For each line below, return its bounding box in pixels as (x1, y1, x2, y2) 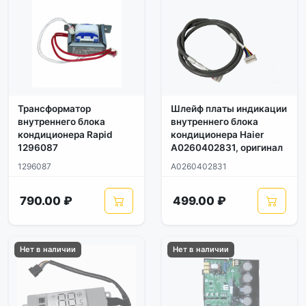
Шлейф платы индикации (171, 103, 287, 114)
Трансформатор (18, 103, 91, 114)
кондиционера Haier (171, 129, 264, 140)
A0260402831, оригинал (171, 142, 283, 153)
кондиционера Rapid (18, 129, 113, 140)
